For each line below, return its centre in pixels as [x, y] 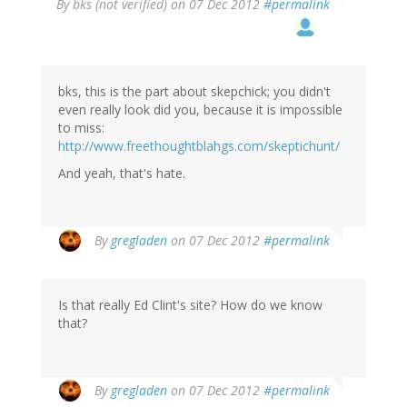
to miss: [81, 128]
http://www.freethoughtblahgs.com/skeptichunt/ [199, 146]
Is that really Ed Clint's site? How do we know [190, 305]
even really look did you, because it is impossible [200, 110]
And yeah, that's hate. [122, 174]
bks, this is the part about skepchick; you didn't [194, 92]
